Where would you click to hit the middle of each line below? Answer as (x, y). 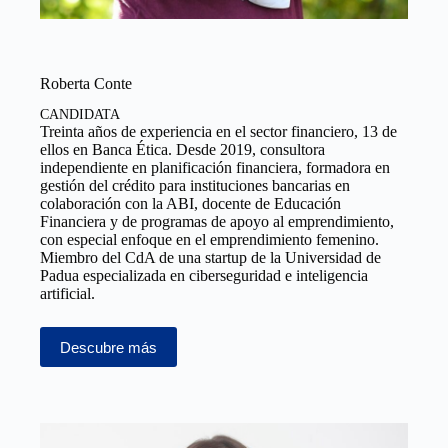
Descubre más (108, 347)
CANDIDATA (80, 115)
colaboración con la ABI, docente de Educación (190, 204)
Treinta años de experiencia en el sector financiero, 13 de (218, 132)
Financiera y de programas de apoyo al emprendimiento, (217, 222)
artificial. (67, 294)
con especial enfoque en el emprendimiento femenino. (209, 240)
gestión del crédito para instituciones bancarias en (195, 186)
